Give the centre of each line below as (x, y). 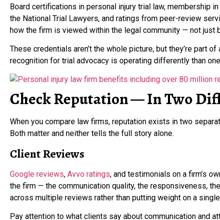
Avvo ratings (89, 174)
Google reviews (37, 174)
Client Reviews (47, 153)
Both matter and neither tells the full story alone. (92, 134)
